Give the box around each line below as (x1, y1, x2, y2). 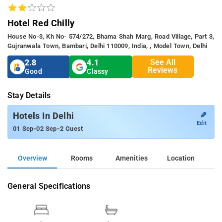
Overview (17, 154, 47, 163)
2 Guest (59, 124, 83, 132)
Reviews (148, 65, 178, 75)
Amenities (115, 154, 148, 163)
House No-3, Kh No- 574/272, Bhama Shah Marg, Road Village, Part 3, (7, 32, 215, 40)
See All (150, 57, 175, 67)
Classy (87, 67, 109, 76)
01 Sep (13, 124, 34, 132)
